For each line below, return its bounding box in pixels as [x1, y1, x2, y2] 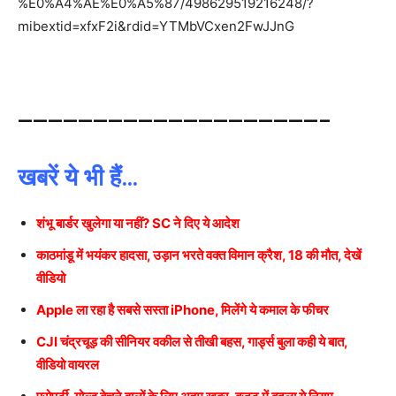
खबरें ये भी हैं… [18, 163, 138, 192]
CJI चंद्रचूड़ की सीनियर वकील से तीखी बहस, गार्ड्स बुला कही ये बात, [36, 332, 347, 350]
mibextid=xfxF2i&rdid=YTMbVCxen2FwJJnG [18, 17, 294, 34]
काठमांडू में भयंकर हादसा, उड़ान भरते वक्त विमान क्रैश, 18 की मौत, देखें [36, 246, 362, 263]
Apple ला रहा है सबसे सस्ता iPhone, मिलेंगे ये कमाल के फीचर [36, 301, 329, 318]
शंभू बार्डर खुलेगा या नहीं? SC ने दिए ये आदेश [36, 214, 240, 232]
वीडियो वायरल [36, 355, 99, 373]
